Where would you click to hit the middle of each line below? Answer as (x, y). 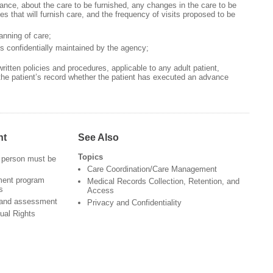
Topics (90, 157)
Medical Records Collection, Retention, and (163, 182)
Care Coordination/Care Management (152, 169)
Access (100, 191)
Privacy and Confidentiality (134, 203)
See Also (98, 137)
